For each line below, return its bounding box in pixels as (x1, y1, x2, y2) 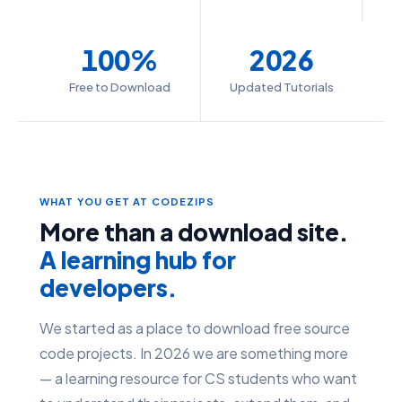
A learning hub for (39, 244, 236, 275)
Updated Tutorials (230, 79, 334, 94)
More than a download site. (39, 216, 348, 247)
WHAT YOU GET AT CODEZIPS (39, 195, 215, 207)
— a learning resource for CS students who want (39, 368, 357, 388)
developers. (39, 272, 177, 302)
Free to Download (69, 79, 170, 94)
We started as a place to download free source (39, 318, 350, 337)
